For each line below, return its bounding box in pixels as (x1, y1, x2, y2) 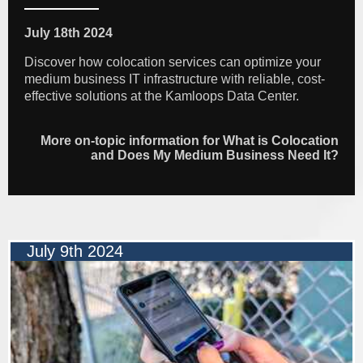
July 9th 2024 (27, 242, 123, 261)
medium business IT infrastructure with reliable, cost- (24, 72, 325, 87)
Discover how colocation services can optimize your (24, 55, 321, 70)
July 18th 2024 (24, 26, 113, 41)
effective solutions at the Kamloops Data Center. (24, 89, 299, 104)
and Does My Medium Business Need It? (91, 148, 339, 163)
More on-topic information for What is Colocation (41, 134, 339, 148)
